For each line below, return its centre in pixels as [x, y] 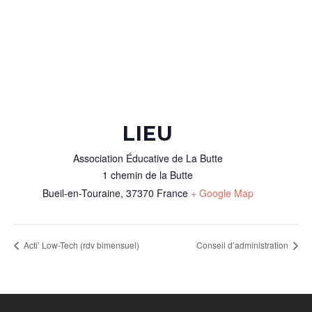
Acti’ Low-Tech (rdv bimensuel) [80, 245]
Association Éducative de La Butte [148, 158]
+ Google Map [222, 193]
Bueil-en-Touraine [81, 193]
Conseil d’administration [243, 245]
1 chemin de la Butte [148, 175]
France [172, 193]
